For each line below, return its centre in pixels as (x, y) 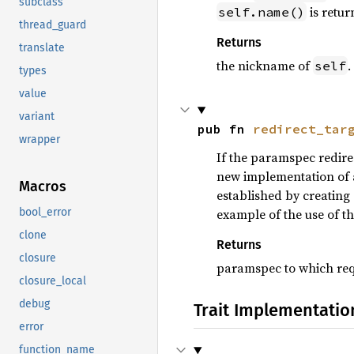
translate (42, 48)
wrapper (40, 140)
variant (37, 117)
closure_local (53, 281)
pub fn (225, 129)
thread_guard (53, 25)
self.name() (261, 12)
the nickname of (264, 66)
